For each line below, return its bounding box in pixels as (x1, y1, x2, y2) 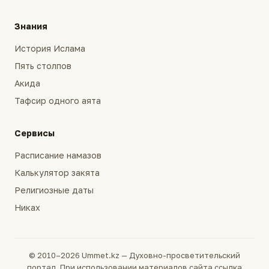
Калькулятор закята (14, 167, 100, 178)
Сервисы (14, 128, 55, 138)
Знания (14, 21, 47, 31)
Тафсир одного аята (14, 95, 101, 106)
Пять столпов (14, 60, 71, 71)
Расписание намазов (14, 150, 101, 160)
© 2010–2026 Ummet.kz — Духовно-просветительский (29, 250, 240, 260)
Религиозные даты (14, 184, 94, 195)
